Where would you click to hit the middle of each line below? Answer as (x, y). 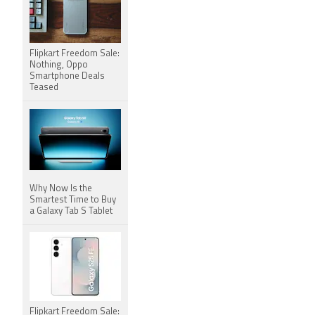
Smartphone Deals (67, 76)
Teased (44, 88)
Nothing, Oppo (59, 65)
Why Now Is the (61, 189)
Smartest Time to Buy (73, 200)
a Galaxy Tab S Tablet (71, 211)
